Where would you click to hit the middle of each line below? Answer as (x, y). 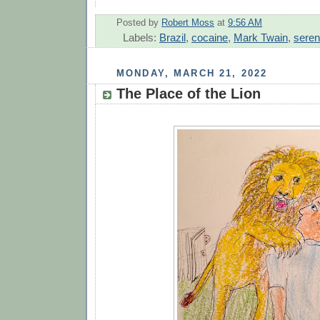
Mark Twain (261, 37)
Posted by (139, 22)
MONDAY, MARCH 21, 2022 (192, 73)
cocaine (210, 37)
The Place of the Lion (189, 94)
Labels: (141, 37)
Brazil (172, 37)
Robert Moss (188, 22)
